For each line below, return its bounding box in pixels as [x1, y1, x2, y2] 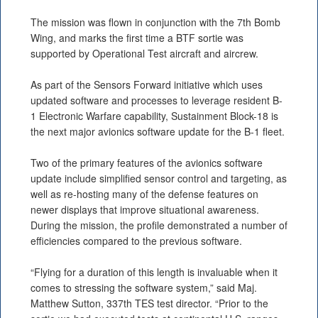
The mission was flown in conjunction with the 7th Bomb [31, 15, 280, 30]
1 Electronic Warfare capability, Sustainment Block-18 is [31, 109, 278, 124]
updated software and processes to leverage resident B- [31, 93, 283, 108]
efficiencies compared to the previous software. [31, 234, 242, 248]
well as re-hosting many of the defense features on [31, 187, 258, 202]
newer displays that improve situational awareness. [31, 202, 259, 217]
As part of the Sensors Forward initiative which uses [31, 77, 263, 92]
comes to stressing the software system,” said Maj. [31, 280, 257, 295]
